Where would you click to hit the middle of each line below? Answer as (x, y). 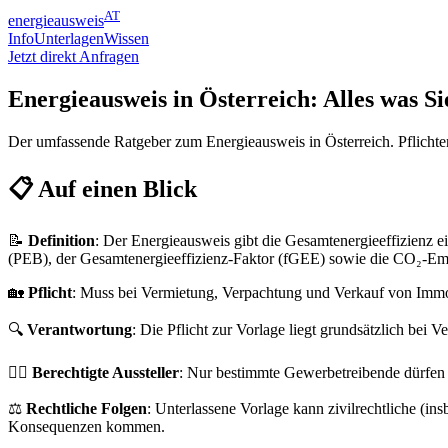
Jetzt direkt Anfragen (73, 57)
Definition (61, 240)
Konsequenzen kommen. (86, 426)
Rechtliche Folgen (86, 408)
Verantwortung (79, 329)
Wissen (126, 39)
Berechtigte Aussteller (105, 372)
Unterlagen (69, 39)
